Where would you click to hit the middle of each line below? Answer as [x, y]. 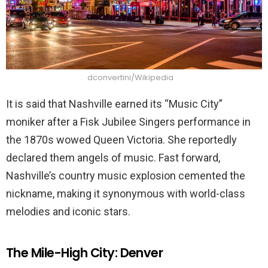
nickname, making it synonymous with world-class [126, 194]
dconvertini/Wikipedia [131, 78]
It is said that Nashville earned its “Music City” [114, 104]
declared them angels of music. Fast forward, [113, 158]
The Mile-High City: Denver [85, 253]
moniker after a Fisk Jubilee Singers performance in [128, 122]
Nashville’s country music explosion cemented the [126, 176]
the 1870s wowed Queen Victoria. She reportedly [121, 140]
